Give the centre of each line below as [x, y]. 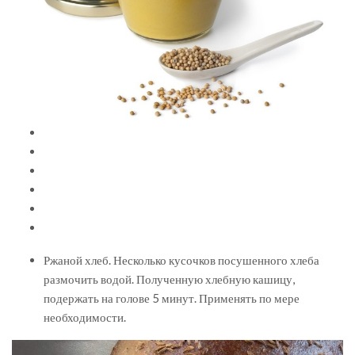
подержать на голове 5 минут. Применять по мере [172, 298]
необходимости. [85, 317]
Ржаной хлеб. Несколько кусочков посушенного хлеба [181, 260]
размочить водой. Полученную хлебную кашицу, [169, 279]
